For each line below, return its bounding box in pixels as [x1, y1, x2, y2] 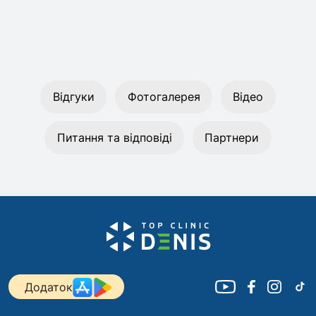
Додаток [24, 279, 73, 294]
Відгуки [52, 89, 95, 104]
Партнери [205, 130, 260, 145]
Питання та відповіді [56, 130, 172, 145]
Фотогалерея [127, 89, 200, 104]
